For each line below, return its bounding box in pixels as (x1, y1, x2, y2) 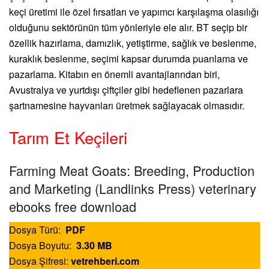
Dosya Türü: (9, 222, 65, 237)
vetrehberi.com (71, 253, 139, 268)
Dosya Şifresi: (9, 253, 71, 268)
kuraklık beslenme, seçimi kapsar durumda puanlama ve (9, 51, 248, 65)
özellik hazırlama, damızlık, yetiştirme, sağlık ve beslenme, (9, 35, 256, 50)
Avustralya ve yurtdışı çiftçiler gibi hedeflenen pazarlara (9, 82, 243, 97)
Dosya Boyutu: (9, 238, 74, 252)
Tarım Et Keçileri (9, 125, 127, 150)
